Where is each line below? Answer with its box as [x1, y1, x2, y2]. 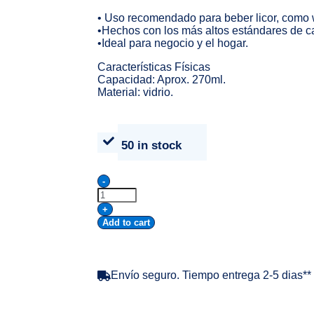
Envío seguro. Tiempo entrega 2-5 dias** [110, 269, 311, 282]
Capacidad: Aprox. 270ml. [97, 74, 226, 86]
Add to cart [102, 217, 150, 228]
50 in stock [121, 139, 182, 152]
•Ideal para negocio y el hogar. [97, 37, 248, 49]
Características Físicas [97, 61, 210, 73]
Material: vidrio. [97, 86, 173, 98]
